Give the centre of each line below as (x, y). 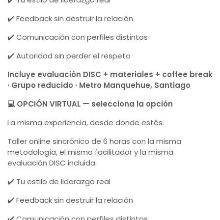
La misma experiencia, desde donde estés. (86, 123)
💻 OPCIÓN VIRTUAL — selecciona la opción (90, 104)
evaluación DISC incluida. (52, 163)
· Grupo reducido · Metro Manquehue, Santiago (99, 85)
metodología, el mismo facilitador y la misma (90, 152)
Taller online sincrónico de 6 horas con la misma (94, 141)
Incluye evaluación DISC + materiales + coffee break (110, 74)
